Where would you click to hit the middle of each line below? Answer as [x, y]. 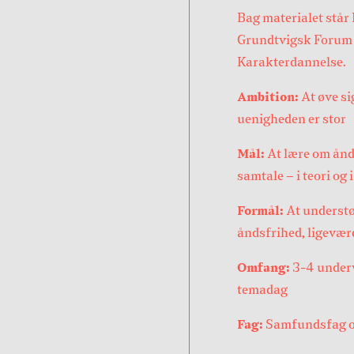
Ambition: [269, 97]
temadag [263, 290]
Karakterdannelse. [292, 62]
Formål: [262, 211]
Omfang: [264, 267]
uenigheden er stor [293, 119]
